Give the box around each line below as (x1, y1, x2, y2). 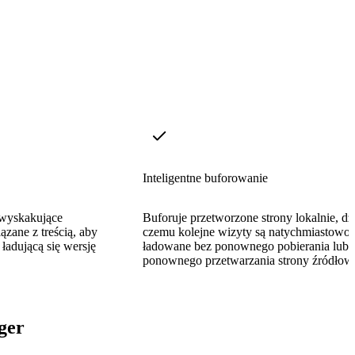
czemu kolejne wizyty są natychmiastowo (143, 224, 350, 239)
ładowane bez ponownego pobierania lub (143, 239, 349, 253)
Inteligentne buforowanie (143, 170, 268, 185)
